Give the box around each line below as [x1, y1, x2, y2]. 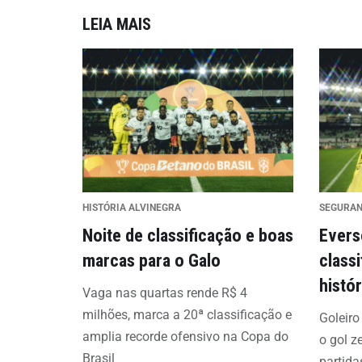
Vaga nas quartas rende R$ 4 [82, 285, 247, 301]
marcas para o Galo [82, 250, 221, 271]
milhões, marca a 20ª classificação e [82, 307, 292, 322]
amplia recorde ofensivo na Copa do [82, 329, 288, 344]
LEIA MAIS [82, 15, 151, 34]
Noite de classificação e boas [82, 225, 293, 246]
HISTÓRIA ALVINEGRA [82, 202, 181, 213]
